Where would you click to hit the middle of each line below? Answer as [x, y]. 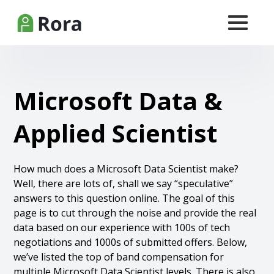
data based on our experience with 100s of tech [122, 228]
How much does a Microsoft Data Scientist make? [126, 169]
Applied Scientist [116, 133]
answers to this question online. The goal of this [124, 198]
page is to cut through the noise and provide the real [135, 213]
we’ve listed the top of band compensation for [119, 257]
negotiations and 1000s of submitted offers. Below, [131, 242]
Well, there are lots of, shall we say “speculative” [124, 183]
